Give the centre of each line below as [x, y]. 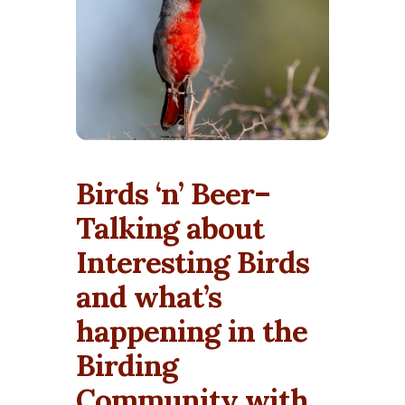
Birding [127, 365]
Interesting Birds [193, 262]
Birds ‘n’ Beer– [173, 193]
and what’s [149, 296]
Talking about [170, 227]
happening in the [192, 330]
